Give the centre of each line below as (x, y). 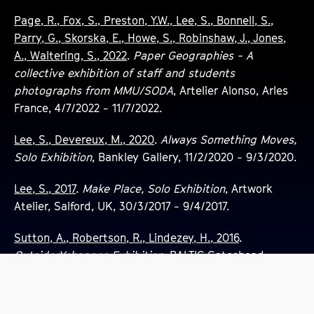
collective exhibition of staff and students (125, 73)
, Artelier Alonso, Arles (231, 90)
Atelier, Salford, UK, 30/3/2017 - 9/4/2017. (122, 206)
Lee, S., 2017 (45, 188)
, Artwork (249, 188)
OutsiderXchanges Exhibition (89, 255)
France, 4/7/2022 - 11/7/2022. (88, 108)
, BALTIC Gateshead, (216, 255)
